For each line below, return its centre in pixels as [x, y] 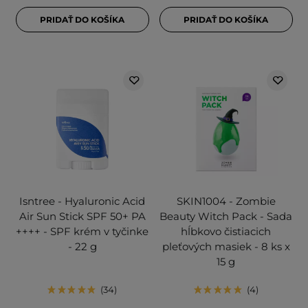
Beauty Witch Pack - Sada [226, 217]
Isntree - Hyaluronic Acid [82, 201]
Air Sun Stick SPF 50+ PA [82, 217]
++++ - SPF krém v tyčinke [82, 232]
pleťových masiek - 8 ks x [226, 247]
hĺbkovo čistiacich [226, 232]
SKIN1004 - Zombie [226, 201]
